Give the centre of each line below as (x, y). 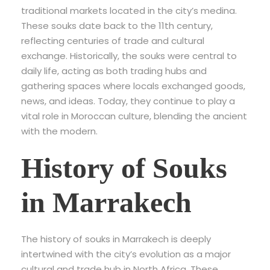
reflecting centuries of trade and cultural (113, 41)
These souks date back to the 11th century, (117, 26)
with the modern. (59, 131)
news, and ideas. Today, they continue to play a (128, 101)
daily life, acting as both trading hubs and (114, 71)
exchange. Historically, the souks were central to (129, 56)
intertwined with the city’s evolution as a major (126, 254)
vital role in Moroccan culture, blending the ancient (134, 116)
